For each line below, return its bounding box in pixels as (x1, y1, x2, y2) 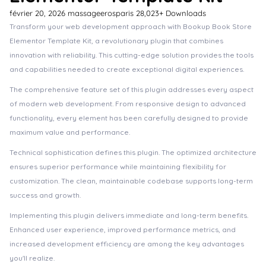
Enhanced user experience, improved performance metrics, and (9, 225, 236, 234)
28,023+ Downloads (136, 8, 206, 18)
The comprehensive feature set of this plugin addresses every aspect (9, 85, 254, 94)
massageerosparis (68, 8, 136, 18)
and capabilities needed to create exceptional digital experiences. (9, 65, 244, 74)
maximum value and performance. (9, 128, 130, 137)
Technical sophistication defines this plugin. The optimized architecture (9, 148, 256, 157)
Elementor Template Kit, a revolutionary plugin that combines (9, 36, 223, 45)
